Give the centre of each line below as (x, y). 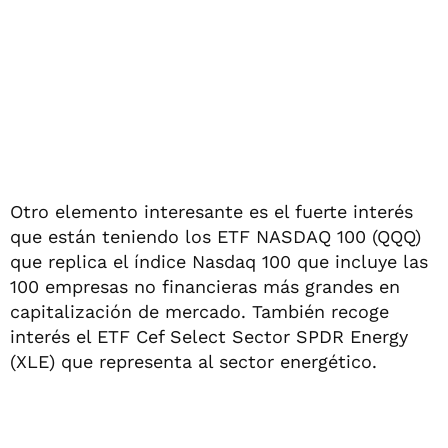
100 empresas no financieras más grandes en (205, 286)
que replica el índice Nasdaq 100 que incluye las (219, 261)
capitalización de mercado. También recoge (199, 311)
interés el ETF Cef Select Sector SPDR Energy (209, 336)
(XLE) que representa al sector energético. (193, 361)
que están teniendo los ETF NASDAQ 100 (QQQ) (215, 236)
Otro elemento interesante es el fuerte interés (211, 211)
